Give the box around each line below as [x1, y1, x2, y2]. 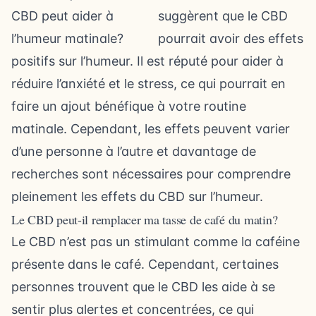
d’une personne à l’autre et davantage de [11, 144, 256, 159]
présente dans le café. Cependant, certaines [11, 257, 279, 272]
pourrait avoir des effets [158, 31, 303, 46]
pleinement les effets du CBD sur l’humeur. [11, 189, 263, 204]
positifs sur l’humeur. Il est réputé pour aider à [11, 54, 284, 68]
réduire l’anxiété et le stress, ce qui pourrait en [11, 76, 286, 91]
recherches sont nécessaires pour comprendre [11, 166, 291, 181]
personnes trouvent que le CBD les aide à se [11, 279, 275, 294]
